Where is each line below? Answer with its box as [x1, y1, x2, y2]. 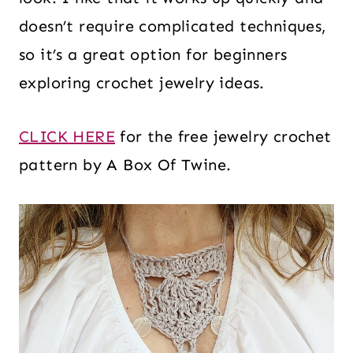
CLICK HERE [19, 127, 116, 146]
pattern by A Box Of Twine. [19, 155, 232, 174]
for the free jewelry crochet [115, 127, 332, 146]
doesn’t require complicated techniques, [19, 17, 327, 35]
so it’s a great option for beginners [19, 45, 288, 64]
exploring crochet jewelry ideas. [19, 73, 265, 92]
